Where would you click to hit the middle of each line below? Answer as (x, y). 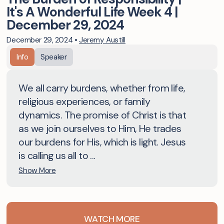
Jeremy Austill (102, 40)
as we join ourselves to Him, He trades (100, 128)
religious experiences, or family (84, 101)
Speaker (54, 57)
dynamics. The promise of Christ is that (102, 115)
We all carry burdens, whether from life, (102, 88)
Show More (37, 171)
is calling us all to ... (57, 155)
